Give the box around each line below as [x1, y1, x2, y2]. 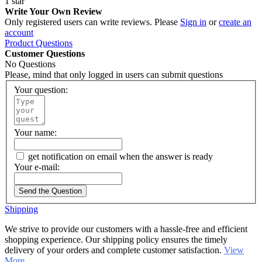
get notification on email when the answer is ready [26, 151, 213, 161]
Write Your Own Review [5, 6, 102, 17]
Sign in [180, 17, 206, 27]
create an [219, 17, 251, 27]
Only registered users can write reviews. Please [5, 17, 180, 27]
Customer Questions [5, 49, 85, 59]
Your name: [14, 127, 57, 137]
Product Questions [5, 38, 73, 49]
